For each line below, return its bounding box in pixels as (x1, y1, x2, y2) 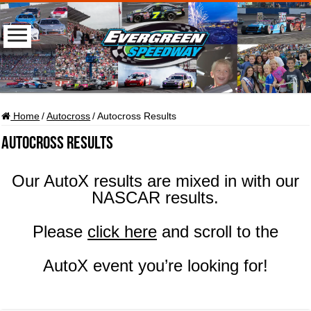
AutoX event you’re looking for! (42, 255, 268, 275)
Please (32, 221, 87, 241)
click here (87, 221, 157, 241)
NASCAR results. (92, 187, 219, 207)
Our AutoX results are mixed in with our (11, 171, 299, 190)
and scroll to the (156, 221, 278, 241)
